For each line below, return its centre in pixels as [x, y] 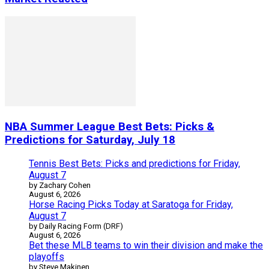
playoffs [47, 256]
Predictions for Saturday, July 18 [90, 140]
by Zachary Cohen [60, 185]
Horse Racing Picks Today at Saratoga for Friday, [131, 204]
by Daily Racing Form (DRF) [76, 226]
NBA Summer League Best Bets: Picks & [110, 127]
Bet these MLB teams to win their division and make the [146, 245]
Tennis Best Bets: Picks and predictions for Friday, [134, 163]
